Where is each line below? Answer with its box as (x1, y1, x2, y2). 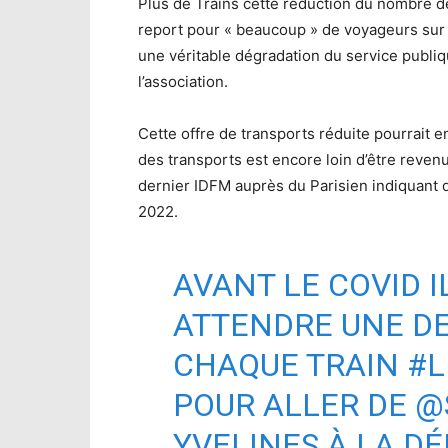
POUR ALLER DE (172, 385, 415, 424)
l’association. (138, 71, 228, 91)
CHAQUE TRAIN (172, 345, 407, 384)
